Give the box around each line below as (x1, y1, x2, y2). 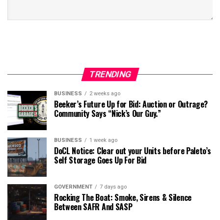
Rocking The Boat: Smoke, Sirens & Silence (54, 192, 192, 204)
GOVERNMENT (54, 184, 92, 191)
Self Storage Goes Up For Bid (54, 154, 147, 166)
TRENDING (87, 69, 133, 80)
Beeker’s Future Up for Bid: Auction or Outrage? (54, 98, 208, 110)
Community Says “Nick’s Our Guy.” (54, 108, 161, 120)
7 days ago (100, 184, 127, 191)
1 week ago (89, 137, 117, 144)
